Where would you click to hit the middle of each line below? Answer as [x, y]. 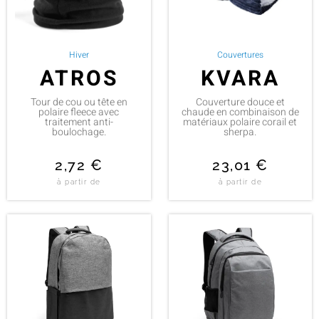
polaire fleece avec [79, 112]
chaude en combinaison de [240, 112]
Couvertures [240, 54]
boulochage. [79, 132]
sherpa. [240, 132]
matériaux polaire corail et [240, 122]
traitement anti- [79, 122]
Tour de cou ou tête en [79, 102]
